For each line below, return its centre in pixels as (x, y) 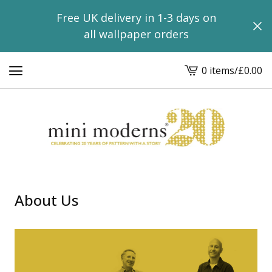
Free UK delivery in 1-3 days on (136, 18)
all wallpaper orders (136, 34)
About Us (46, 200)
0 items (218, 70)
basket (199, 91)
